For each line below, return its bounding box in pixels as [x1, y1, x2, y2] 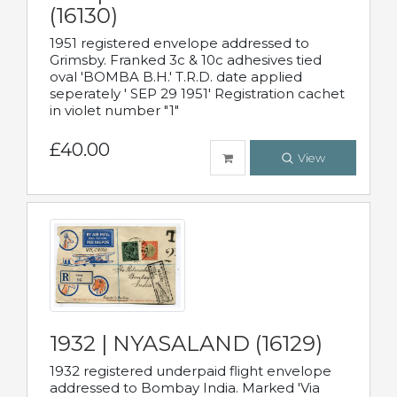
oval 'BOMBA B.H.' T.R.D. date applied [50, 68, 302, 86]
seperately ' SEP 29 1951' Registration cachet [50, 85, 345, 103]
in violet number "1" [50, 102, 179, 120]
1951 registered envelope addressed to [50, 35, 309, 52]
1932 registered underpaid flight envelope [50, 362, 331, 379]
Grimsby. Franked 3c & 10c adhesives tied [50, 51, 322, 69]
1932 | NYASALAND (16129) [50, 330, 323, 356]
